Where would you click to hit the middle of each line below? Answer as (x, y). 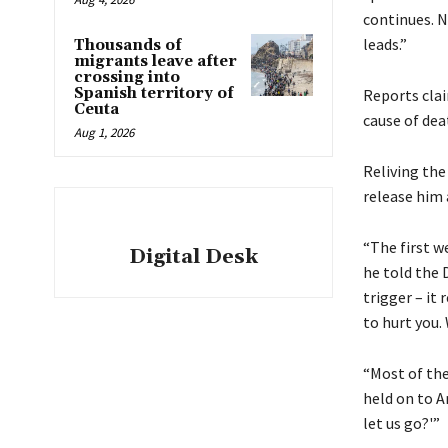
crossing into (127, 77)
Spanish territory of (154, 93)
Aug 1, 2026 (104, 132)
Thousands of (128, 45)
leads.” (384, 43)
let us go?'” (401, 422)
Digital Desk (193, 256)
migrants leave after (155, 61)
